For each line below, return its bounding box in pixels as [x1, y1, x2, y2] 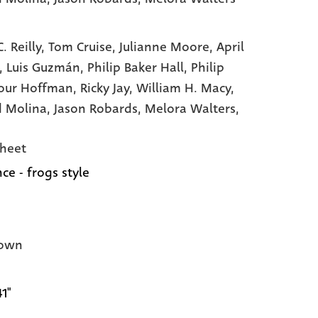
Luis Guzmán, [6, 58, 87, 77]
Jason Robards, [53, 99, 145, 118]
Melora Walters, [144, 99, 239, 118]
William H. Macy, [136, 79, 234, 97]
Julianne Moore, [119, 38, 216, 56]
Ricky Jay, [79, 79, 136, 97]
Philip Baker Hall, [87, 58, 191, 77]
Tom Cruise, [48, 38, 119, 56]
